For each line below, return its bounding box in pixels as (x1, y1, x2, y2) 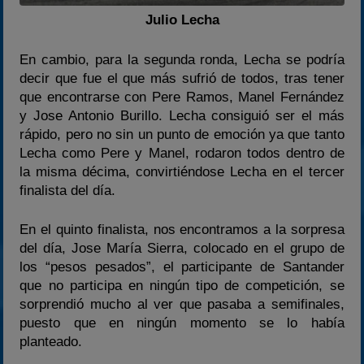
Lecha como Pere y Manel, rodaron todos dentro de (19, 145, 344, 161)
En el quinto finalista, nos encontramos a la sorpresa (19, 222, 344, 238)
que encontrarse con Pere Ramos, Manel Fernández (19, 89, 344, 105)
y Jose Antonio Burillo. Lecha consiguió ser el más (19, 107, 344, 123)
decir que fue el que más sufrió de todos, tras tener (19, 70, 344, 86)
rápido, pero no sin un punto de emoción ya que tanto (19, 126, 344, 142)
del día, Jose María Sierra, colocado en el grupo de (19, 240, 344, 257)
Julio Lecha (145, 12, 219, 28)
